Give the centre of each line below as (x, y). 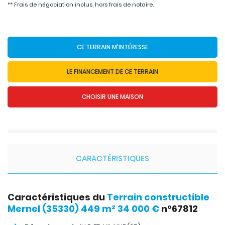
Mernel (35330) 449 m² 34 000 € (83, 209)
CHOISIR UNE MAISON (113, 96)
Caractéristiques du (57, 197)
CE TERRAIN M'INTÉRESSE (113, 47)
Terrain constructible (158, 197)
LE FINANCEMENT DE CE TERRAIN (113, 72)
